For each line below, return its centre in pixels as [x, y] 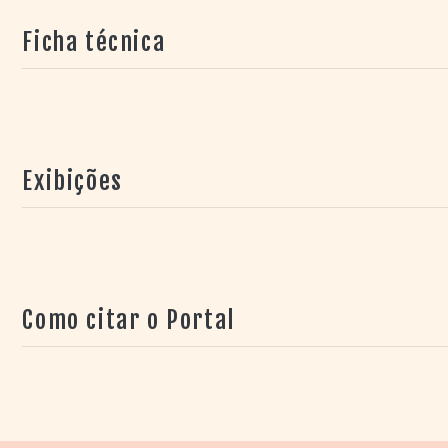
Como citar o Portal [128, 320]
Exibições [72, 181]
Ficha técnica [94, 42]
